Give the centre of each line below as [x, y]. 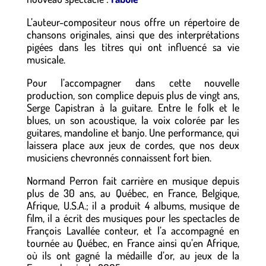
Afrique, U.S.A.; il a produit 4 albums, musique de [133, 205]
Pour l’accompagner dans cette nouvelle [133, 83]
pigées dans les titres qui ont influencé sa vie [133, 47]
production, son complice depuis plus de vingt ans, [133, 95]
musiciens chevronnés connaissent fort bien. [119, 157]
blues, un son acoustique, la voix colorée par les [133, 120]
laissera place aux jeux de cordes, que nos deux [133, 145]
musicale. [46, 59]
